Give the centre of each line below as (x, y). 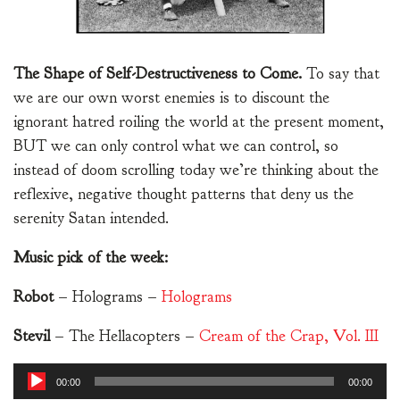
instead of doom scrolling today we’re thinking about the (196, 171)
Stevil (32, 337)
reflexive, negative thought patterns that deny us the (183, 195)
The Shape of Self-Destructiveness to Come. (160, 74)
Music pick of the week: (91, 258)
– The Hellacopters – (125, 337)
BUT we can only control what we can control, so (176, 146)
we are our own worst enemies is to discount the (171, 98)
